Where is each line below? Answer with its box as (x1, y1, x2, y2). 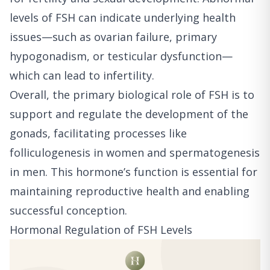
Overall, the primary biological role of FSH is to (10, 87, 254, 102)
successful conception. (10, 203, 127, 218)
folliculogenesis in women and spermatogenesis (10, 145, 260, 160)
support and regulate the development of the (10, 107, 248, 122)
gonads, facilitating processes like (10, 126, 187, 141)
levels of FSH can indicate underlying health (10, 10, 236, 25)
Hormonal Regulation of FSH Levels (10, 222, 192, 237)
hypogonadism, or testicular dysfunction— (10, 49, 233, 64)
